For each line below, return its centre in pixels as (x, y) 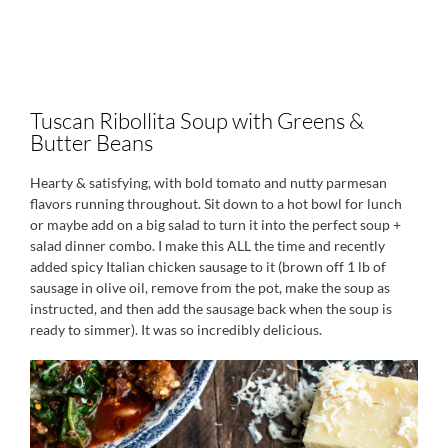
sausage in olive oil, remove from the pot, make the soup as (210, 287)
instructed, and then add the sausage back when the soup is (211, 308)
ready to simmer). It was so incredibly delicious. (176, 329)
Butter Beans (91, 142)
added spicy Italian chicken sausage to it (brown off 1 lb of (208, 266)
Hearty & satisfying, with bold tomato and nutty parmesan (208, 182)
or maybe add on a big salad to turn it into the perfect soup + (215, 224)
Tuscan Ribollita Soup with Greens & (197, 120)
